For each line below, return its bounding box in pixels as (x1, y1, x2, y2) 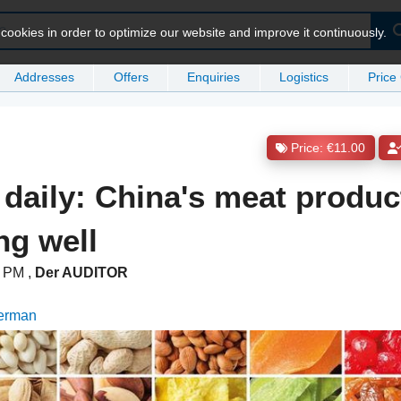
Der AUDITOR (35, 265, 129, 281)
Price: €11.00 (291, 141, 366, 156)
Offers (113, 69, 149, 84)
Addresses (13, 69, 74, 84)
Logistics (279, 69, 329, 84)
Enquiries (187, 69, 241, 84)
